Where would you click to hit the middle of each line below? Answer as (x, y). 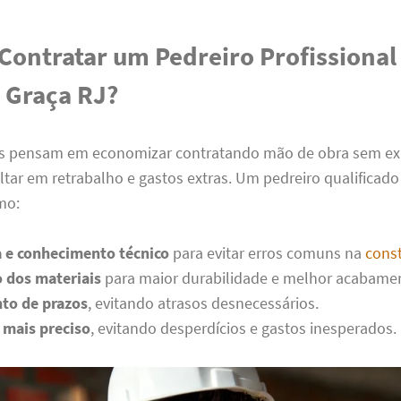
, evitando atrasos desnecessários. (204, 303)
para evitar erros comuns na (268, 253)
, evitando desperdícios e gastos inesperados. (244, 328)
